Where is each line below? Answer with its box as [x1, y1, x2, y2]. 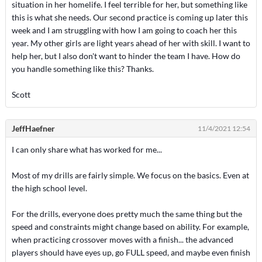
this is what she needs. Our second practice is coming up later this [11, 12, 248, 22]
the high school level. [11, 183, 87, 193]
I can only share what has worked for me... [11, 144, 162, 154]
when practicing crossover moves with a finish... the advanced [11, 235, 233, 244]
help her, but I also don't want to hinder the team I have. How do [11, 51, 240, 61]
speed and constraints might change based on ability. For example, [11, 222, 249, 232]
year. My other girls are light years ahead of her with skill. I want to [11, 38, 250, 48]
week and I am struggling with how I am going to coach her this [11, 25, 237, 35]
